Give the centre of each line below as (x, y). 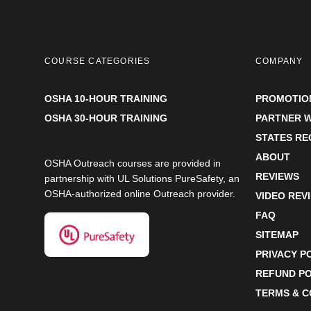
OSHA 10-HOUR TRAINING (106, 99)
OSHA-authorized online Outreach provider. (140, 194)
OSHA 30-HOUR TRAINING (106, 118)
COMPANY (279, 61)
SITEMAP (277, 235)
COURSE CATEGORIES (98, 61)
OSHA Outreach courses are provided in (133, 163)
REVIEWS (277, 176)
